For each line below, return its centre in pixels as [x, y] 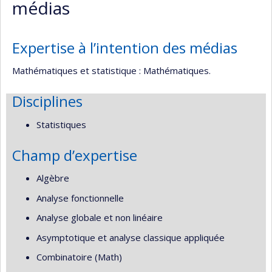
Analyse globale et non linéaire [100, 217]
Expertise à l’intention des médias [125, 47]
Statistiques [61, 124]
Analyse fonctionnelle [80, 198]
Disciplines [47, 101]
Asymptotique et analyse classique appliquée [131, 237]
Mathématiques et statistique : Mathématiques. [111, 70]
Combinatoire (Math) [79, 257]
